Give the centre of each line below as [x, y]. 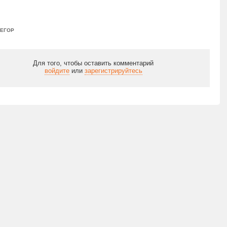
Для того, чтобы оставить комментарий [93, 63]
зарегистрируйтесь [113, 71]
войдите [57, 71]
